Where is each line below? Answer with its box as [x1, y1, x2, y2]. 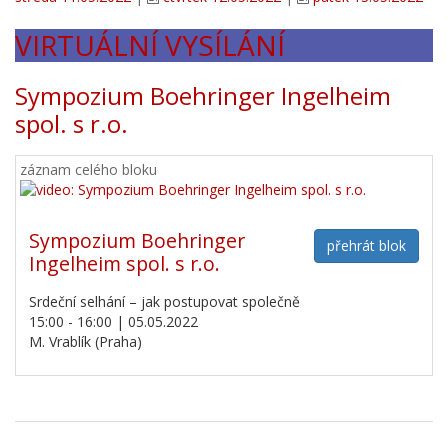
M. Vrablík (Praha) [29, 331, 142, 351]
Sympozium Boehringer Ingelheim [15, 79, 391, 112]
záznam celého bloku [20, 159, 157, 179]
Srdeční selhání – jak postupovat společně [29, 291, 300, 311]
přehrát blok [327, 235, 406, 255]
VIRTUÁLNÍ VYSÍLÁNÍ [15, 25, 285, 64]
